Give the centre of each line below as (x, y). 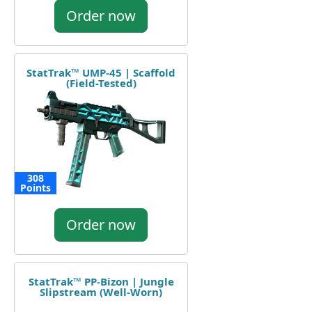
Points (36, 187)
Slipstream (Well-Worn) (101, 291)
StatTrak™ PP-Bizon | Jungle (101, 281)
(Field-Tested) (101, 83)
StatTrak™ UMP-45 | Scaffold (101, 72)
